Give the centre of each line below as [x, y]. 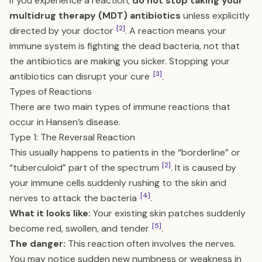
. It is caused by [204, 168]
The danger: [37, 244]
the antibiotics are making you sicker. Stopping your [120, 61]
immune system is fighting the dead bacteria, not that [125, 46]
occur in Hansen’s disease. [65, 122]
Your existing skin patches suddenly [168, 213]
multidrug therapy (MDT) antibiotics [95, 15]
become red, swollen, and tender [80, 228]
